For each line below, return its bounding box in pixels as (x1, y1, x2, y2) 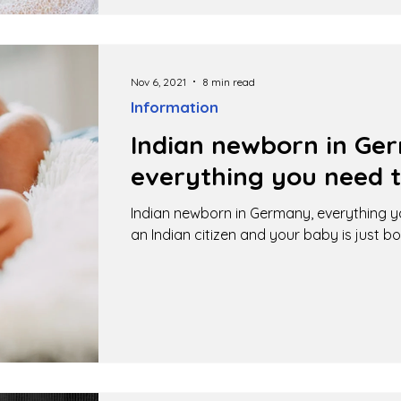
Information (131, 98, 218, 116)
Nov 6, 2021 (131, 74, 186, 89)
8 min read (202, 74, 255, 89)
